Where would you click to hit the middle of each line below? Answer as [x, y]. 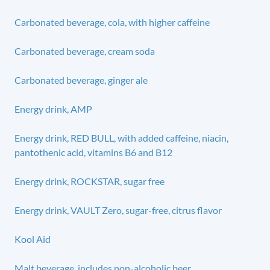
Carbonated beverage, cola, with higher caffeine [112, 22]
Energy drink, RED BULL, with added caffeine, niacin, [121, 137]
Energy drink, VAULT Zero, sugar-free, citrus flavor [118, 210]
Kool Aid [33, 239]
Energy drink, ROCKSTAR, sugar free [89, 181]
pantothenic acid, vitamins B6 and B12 [93, 152]
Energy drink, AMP [53, 108]
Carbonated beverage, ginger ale [81, 80]
